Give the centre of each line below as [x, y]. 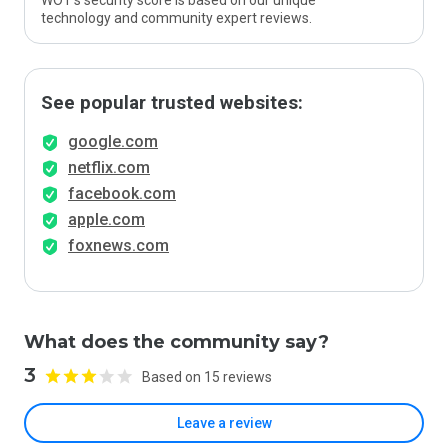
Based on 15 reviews [207, 376]
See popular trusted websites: [172, 103]
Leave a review [224, 423]
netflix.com [109, 167]
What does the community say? [176, 342]
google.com [113, 141]
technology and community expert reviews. [176, 18]
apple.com [106, 219]
